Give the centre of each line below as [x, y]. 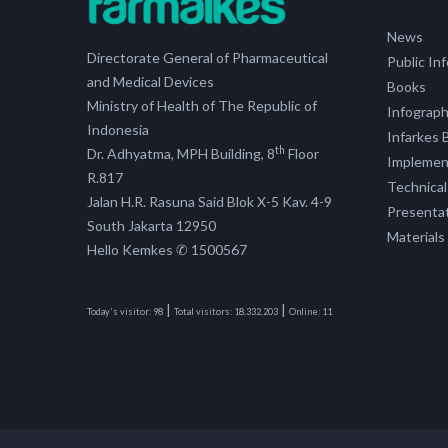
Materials [416, 236]
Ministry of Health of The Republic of [202, 106]
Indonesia [118, 130]
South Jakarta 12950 [151, 226]
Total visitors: [203, 312]
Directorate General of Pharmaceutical [207, 58]
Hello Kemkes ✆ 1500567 [167, 250]
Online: [304, 312]
